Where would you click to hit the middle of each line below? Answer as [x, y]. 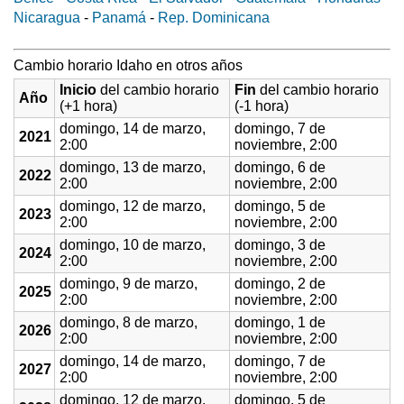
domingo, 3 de [280, 245]
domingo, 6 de [280, 168]
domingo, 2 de [280, 284]
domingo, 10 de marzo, [133, 245]
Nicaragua [47, 18]
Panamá [119, 18]
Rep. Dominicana [214, 18]
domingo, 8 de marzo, [129, 323]
